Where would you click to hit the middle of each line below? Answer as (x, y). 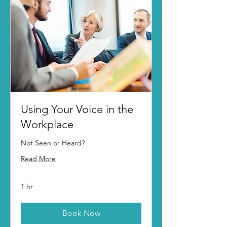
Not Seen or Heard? (53, 143)
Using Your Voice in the (77, 109)
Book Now (81, 213)
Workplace (47, 125)
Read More (38, 159)
